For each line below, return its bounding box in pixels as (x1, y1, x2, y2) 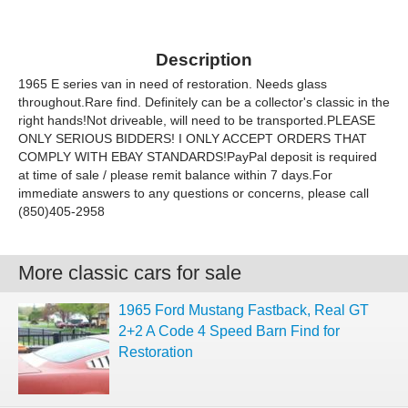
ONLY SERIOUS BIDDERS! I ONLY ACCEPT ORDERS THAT (18, 131, 367, 146)
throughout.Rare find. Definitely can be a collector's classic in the (18, 95, 390, 109)
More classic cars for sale (18, 261, 241, 284)
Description (156, 50, 252, 69)
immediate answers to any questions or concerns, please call (18, 186, 369, 200)
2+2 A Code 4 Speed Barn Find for (118, 323, 340, 339)
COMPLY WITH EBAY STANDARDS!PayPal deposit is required (18, 149, 377, 164)
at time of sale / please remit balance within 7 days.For (18, 168, 332, 182)
